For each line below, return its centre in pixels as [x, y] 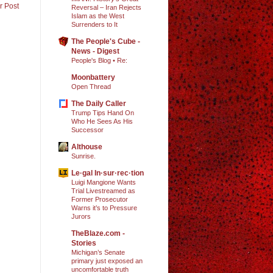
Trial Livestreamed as [103, 190]
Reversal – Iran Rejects [106, 7]
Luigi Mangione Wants [104, 182]
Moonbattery [93, 77]
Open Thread [91, 86]
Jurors [81, 216]
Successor [87, 129]
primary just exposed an [107, 261]
